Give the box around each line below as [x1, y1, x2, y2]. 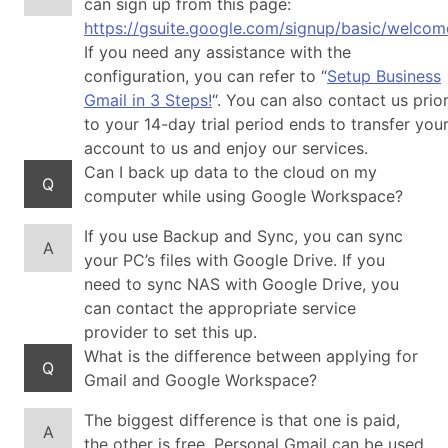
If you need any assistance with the [84, 42, 351, 62]
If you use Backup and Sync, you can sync [84, 226, 403, 246]
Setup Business [327, 66, 441, 86]
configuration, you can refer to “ [84, 66, 327, 86]
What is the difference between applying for [84, 346, 418, 366]
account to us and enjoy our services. [84, 138, 368, 158]
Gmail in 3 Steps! [84, 90, 212, 110]
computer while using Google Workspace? [84, 186, 403, 206]
